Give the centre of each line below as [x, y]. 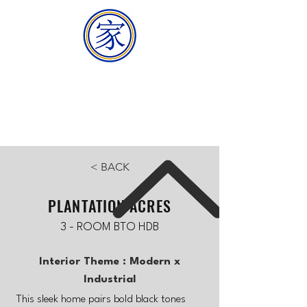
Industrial [109, 280]
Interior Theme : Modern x [109, 262]
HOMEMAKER [110, 75]
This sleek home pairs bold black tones [101, 299]
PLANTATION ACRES [110, 206]
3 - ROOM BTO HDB [110, 227]
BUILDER [110, 100]
